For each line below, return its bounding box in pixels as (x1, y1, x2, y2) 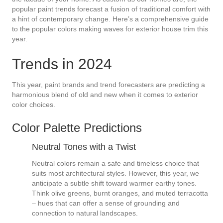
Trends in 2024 (12, 56, 112, 73)
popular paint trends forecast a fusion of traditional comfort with (12, 5, 211, 13)
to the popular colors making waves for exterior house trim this (12, 25, 208, 33)
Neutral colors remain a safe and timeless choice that (32, 159, 199, 168)
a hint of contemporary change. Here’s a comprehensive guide (12, 15, 209, 23)
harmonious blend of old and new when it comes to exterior (12, 91, 198, 99)
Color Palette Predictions (12, 121, 142, 135)
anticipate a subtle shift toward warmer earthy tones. (32, 179, 197, 188)
